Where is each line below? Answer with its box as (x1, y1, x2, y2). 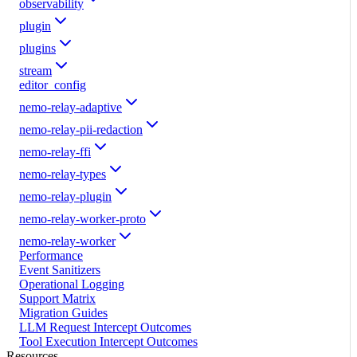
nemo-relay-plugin (19, 189, 112, 203)
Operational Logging (19, 277, 124, 291)
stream (19, 63, 52, 77)
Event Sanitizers (19, 262, 100, 277)
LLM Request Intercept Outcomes (19, 320, 191, 334)
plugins (19, 41, 56, 55)
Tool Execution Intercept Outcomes (19, 334, 198, 348)
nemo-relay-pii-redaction (19, 122, 143, 136)
